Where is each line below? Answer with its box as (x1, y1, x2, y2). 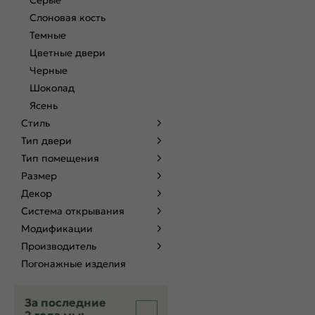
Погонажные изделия (21, 257, 126, 270)
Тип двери (21, 134, 72, 147)
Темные (30, 29, 66, 41)
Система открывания (21, 205, 124, 217)
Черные (30, 64, 67, 77)
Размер (21, 169, 57, 182)
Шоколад (30, 82, 75, 94)
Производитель (21, 240, 96, 252)
